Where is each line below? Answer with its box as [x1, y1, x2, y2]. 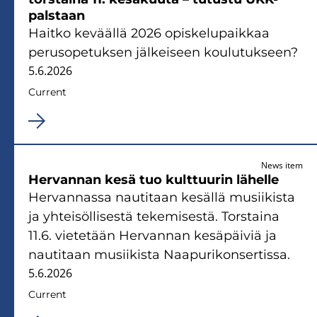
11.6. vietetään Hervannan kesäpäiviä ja [28, 227, 277, 243]
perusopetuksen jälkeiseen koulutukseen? [28, 44, 298, 60]
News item [261, 158, 303, 171]
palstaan [28, 7, 85, 23]
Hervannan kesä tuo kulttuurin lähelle [28, 171, 279, 188]
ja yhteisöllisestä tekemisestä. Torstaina [28, 208, 279, 224]
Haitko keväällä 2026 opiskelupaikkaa [28, 25, 270, 41]
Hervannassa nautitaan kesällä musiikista [28, 189, 295, 205]
